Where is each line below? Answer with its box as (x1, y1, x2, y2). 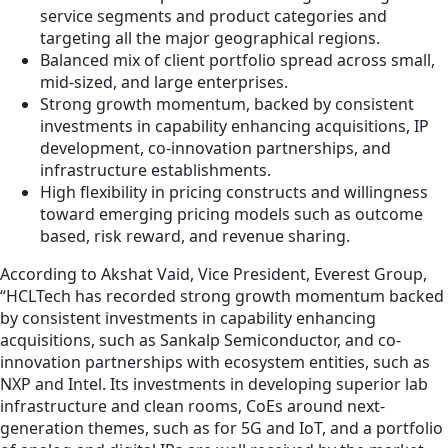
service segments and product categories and (40, 5, 387, 28)
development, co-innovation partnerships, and (40, 137, 391, 160)
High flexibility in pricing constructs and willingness (40, 181, 428, 204)
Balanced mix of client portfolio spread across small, (40, 49, 435, 72)
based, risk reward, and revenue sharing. (40, 225, 350, 248)
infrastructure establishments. (40, 159, 271, 182)
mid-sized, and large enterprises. (40, 71, 288, 94)
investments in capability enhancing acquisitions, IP (40, 115, 429, 138)
